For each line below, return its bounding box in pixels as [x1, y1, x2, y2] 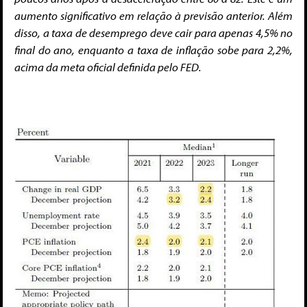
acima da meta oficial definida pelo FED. [14, 60, 201, 75]
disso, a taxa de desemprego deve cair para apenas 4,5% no [14, 25, 293, 40]
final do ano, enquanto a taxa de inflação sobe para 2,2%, [14, 42, 293, 58]
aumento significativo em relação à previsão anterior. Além [14, 8, 293, 23]
